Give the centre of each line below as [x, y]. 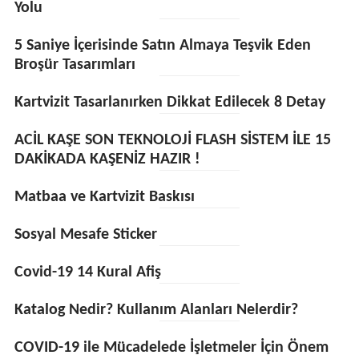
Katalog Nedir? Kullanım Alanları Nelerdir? [156, 310]
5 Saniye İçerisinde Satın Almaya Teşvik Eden [162, 46]
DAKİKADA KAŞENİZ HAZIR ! [107, 159]
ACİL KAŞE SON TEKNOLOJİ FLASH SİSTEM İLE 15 [172, 140]
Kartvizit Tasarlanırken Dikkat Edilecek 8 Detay [169, 103]
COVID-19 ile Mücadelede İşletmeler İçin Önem [171, 348]
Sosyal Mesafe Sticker [85, 235]
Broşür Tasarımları [75, 65]
